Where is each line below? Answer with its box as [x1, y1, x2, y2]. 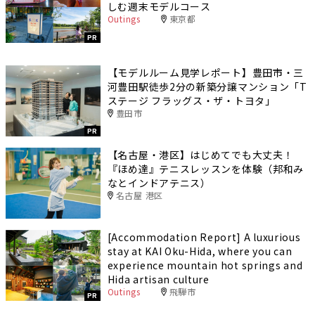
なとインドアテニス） [107, 175, 211, 190]
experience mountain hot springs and [107, 257, 303, 272]
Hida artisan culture [107, 271, 210, 286]
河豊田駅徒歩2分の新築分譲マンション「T [107, 79, 307, 94]
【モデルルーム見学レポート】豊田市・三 [107, 65, 304, 79]
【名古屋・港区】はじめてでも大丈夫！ [107, 147, 294, 162]
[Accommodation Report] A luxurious [107, 229, 301, 244]
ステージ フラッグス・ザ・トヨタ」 [107, 93, 276, 108]
